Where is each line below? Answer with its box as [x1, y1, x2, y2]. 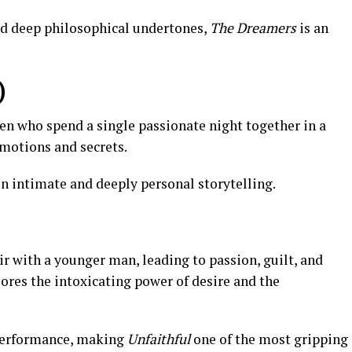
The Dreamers [210, 19, 296, 37]
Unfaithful [127, 330, 190, 348]
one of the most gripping [190, 330, 348, 348]
